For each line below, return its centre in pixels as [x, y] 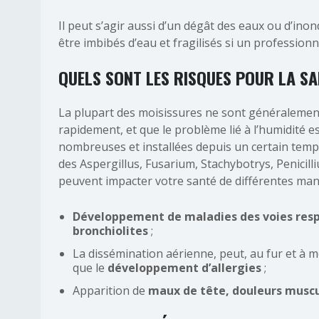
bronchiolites [110, 231]
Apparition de [110, 291]
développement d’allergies [184, 268]
